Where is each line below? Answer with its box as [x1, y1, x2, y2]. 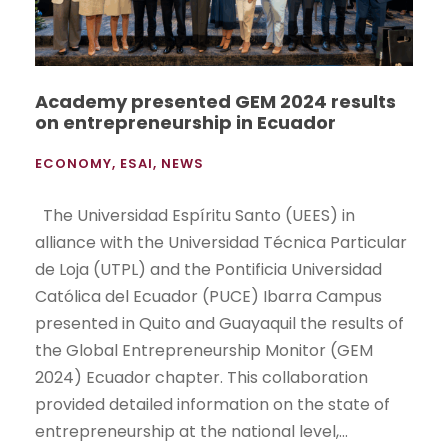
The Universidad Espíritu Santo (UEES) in [35, 203, 355, 227]
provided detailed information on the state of [35, 392, 390, 416]
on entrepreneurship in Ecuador [35, 109, 336, 135]
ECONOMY [35, 153, 112, 173]
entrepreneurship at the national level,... [35, 419, 348, 443]
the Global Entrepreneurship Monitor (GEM [35, 338, 373, 362]
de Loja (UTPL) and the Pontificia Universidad [35, 257, 382, 281]
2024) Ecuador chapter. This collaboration [35, 365, 368, 389]
